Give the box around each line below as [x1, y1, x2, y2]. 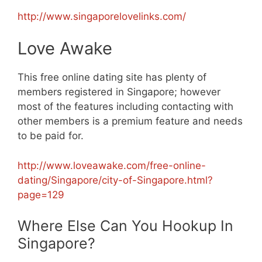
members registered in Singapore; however [18, 86, 220, 98]
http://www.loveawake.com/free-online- [18, 159, 206, 171]
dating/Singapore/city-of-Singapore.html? [18, 174, 213, 186]
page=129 [18, 188, 64, 201]
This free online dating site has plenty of [18, 71, 206, 84]
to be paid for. [18, 130, 84, 142]
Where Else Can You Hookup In [18, 217, 233, 235]
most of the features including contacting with [18, 101, 233, 113]
